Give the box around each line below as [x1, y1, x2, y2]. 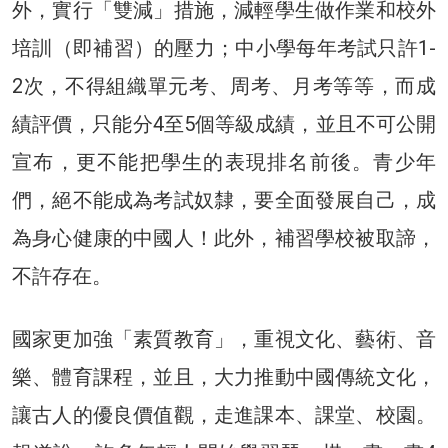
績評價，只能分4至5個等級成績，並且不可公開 [12, 112, 436, 137]
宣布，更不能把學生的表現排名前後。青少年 [12, 150, 436, 175]
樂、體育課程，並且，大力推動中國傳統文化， [12, 365, 436, 390]
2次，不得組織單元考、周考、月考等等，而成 [12, 74, 436, 99]
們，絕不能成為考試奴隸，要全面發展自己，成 [12, 188, 436, 213]
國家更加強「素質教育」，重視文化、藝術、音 [12, 327, 436, 352]
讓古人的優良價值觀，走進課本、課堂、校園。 [12, 403, 436, 428]
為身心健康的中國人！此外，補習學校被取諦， [12, 226, 436, 251]
